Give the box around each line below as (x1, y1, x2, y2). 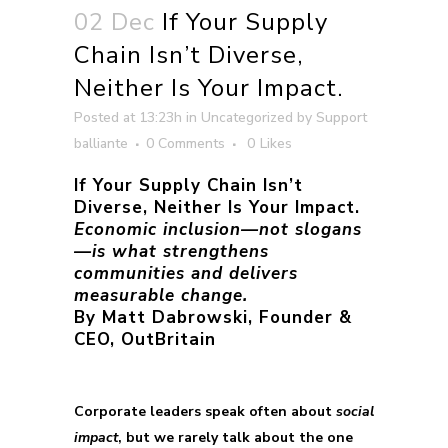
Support (316, 108, 367, 127)
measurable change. (74, 284, 248, 307)
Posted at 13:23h (74, 108, 182, 127)
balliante (74, 134, 128, 153)
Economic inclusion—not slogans (74, 218, 362, 241)
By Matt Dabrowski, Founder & (74, 306, 352, 329)
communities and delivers (74, 262, 298, 285)
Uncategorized (201, 108, 293, 127)
